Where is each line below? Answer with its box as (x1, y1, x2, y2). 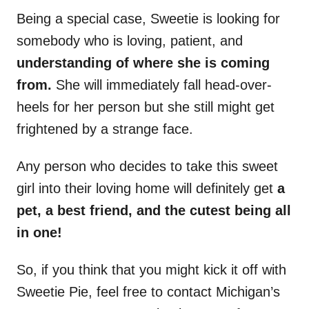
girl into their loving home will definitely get (17, 181, 277, 197)
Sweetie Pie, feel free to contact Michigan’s (17, 284, 280, 300)
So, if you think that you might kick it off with (17, 262, 286, 278)
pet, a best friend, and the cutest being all (17, 203, 291, 219)
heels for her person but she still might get (17, 99, 275, 115)
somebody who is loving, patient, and (17, 33, 243, 49)
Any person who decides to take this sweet (17, 159, 278, 175)
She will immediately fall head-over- (56, 77, 272, 93)
